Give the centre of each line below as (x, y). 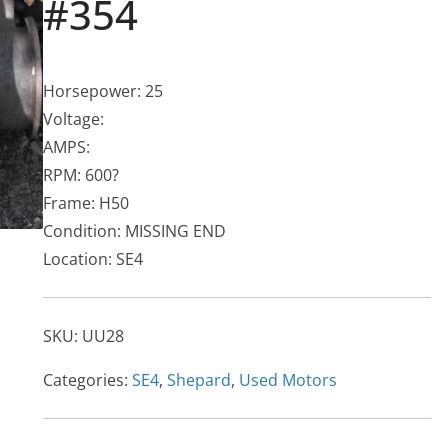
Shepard (198, 380)
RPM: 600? (80, 175)
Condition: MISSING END (134, 231)
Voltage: (73, 119)
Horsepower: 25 (102, 91)
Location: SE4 (92, 259)
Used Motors (287, 380)
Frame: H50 (85, 203)
